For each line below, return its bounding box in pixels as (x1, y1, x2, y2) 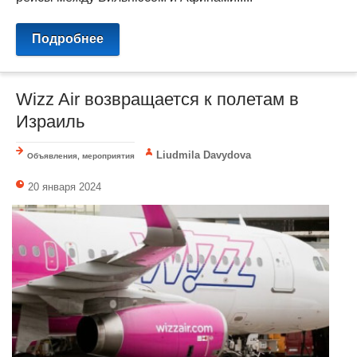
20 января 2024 (28, 181, 101, 194)
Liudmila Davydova (156, 149, 252, 162)
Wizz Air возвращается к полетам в (16, 89, 299, 110)
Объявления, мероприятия (27, 151, 135, 161)
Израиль (16, 112, 84, 132)
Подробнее (32, 32, 104, 46)
